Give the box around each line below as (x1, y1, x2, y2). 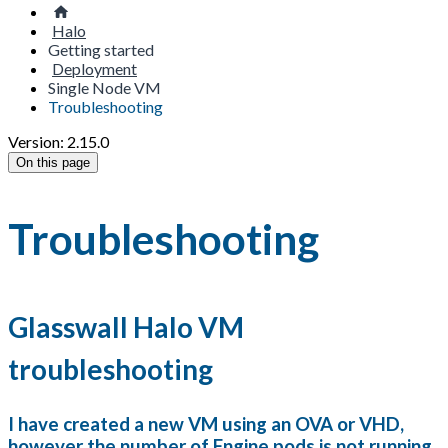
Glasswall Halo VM (8, 309, 244, 344)
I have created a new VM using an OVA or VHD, (8, 412, 404, 435)
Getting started (48, 40, 154, 59)
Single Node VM (48, 78, 161, 97)
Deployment (52, 59, 137, 78)
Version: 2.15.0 (8, 132, 109, 151)
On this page (16, 155, 90, 170)
